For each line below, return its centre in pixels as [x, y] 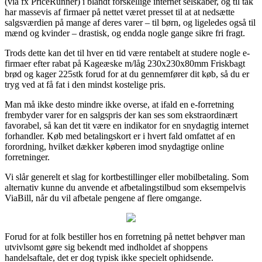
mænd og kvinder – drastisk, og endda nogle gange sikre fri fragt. [125, 33]
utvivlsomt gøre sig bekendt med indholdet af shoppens [106, 247]
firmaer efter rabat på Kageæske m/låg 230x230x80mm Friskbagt [125, 63]
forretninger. [27, 157]
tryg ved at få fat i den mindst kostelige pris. [85, 84]
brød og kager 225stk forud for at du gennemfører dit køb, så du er [127, 74]
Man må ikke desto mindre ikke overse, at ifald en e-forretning [119, 104]
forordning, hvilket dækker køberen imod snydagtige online [114, 146]
